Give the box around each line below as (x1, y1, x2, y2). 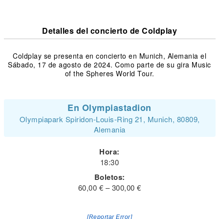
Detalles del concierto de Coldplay (42, 25, 177, 36)
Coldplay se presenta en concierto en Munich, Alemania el (13, 51, 206, 61)
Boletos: (94, 172, 125, 182)
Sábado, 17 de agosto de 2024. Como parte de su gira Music (8, 60, 211, 69)
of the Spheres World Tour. (65, 68, 154, 78)
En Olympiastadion (67, 101, 152, 114)
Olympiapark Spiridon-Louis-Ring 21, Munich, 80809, (19, 114, 200, 124)
